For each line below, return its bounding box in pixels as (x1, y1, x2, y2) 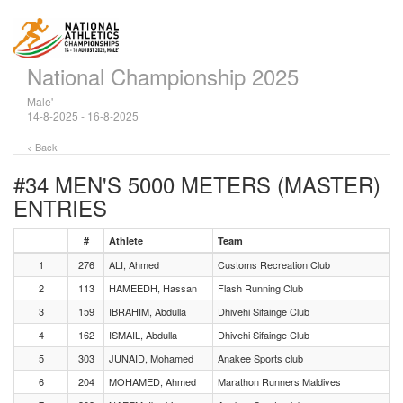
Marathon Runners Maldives (218, 374, 341, 389)
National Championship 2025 (27, 60, 299, 92)
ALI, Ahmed (109, 257, 159, 272)
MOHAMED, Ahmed (109, 374, 196, 389)
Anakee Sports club (218, 351, 303, 365)
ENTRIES (13, 192, 107, 223)
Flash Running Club (218, 281, 303, 295)
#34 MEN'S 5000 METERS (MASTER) (13, 168, 381, 200)
